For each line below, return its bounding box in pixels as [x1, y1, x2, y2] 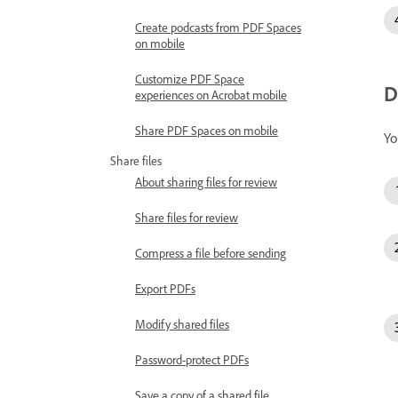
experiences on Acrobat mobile [135, 87, 287, 102]
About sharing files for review [135, 174, 277, 189]
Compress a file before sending [135, 245, 286, 260]
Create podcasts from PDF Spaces [135, 20, 301, 35]
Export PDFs [135, 281, 195, 296]
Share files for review [135, 210, 238, 225]
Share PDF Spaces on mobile [135, 123, 278, 138]
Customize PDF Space [135, 71, 244, 86]
